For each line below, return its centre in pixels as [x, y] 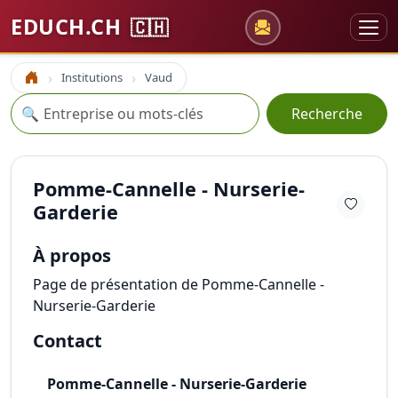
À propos [72, 255]
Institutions [92, 77]
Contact [68, 341]
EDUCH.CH [69, 27]
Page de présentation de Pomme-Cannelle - [179, 284]
